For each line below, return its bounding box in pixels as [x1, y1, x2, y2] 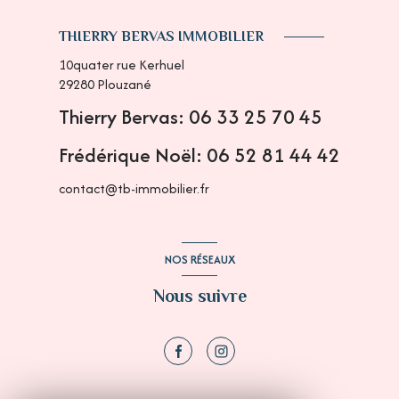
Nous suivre [152, 286, 247, 306]
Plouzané [97, 74, 151, 94]
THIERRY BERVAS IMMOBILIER [59, 28, 264, 45]
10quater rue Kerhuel [59, 54, 184, 74]
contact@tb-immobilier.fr [59, 178, 209, 198]
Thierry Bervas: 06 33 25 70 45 [59, 102, 322, 132]
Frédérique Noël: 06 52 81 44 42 [59, 140, 340, 169]
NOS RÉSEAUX [164, 250, 235, 268]
